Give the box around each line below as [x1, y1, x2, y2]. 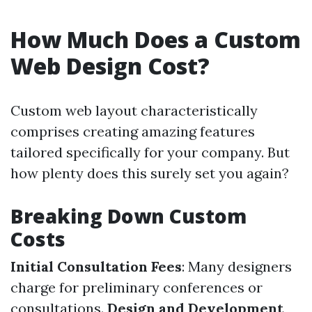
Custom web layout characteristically [10, 102, 258, 119]
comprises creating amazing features [10, 123, 255, 140]
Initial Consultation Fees [10, 258, 182, 275]
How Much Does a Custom [10, 24, 301, 54]
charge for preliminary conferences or [10, 279, 263, 296]
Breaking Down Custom [10, 203, 247, 229]
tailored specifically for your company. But [10, 143, 290, 161]
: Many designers [182, 258, 292, 275]
